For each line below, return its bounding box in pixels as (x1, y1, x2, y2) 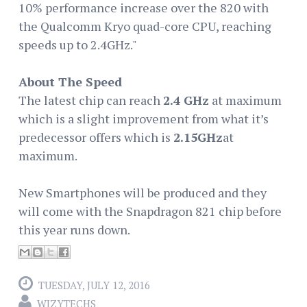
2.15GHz (173, 128, 223, 145)
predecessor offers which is (19, 128, 173, 145)
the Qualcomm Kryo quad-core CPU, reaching (19, 17, 271, 34)
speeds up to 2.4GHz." (19, 36, 137, 53)
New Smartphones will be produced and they (19, 184, 267, 201)
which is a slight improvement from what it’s (19, 110, 269, 127)
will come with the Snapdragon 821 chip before (19, 202, 282, 219)
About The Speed (19, 73, 122, 90)
